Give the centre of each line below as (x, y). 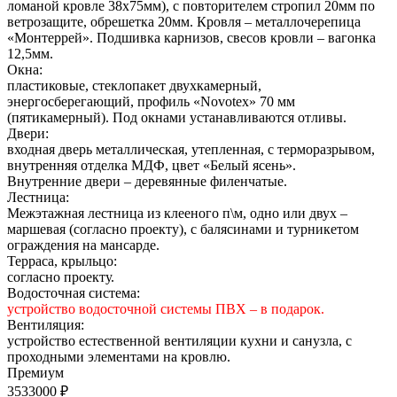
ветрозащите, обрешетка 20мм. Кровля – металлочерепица (184, 22)
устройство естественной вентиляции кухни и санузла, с (179, 341)
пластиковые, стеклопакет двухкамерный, (134, 86)
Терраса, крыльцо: (62, 261)
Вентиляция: (46, 325)
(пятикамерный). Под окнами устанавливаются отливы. (177, 118)
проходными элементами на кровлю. (119, 357)
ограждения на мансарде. (83, 245)
